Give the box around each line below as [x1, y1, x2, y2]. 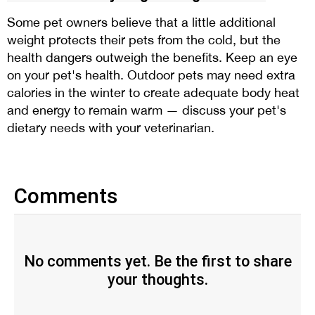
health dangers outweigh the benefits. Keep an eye [7, 49, 297, 65]
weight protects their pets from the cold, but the [7, 32, 281, 47]
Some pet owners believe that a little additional [7, 14, 276, 30]
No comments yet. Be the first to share [23, 252, 292, 270]
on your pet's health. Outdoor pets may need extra [7, 67, 295, 82]
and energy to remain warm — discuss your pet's [7, 102, 286, 117]
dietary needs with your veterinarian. [7, 120, 214, 135]
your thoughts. [107, 270, 208, 288]
